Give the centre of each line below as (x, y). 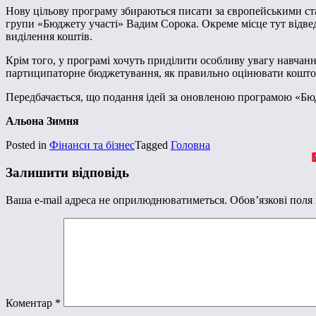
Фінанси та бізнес (92, 145)
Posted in (28, 145)
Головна (190, 145)
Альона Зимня (42, 121)
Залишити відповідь (67, 173)
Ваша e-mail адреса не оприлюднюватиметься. (116, 200)
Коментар (30, 303)
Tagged (153, 145)
